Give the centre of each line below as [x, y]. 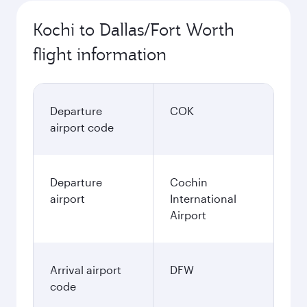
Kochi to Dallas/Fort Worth [134, 29]
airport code [82, 127]
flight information [100, 54]
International [203, 198]
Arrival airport [86, 270]
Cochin [189, 182]
